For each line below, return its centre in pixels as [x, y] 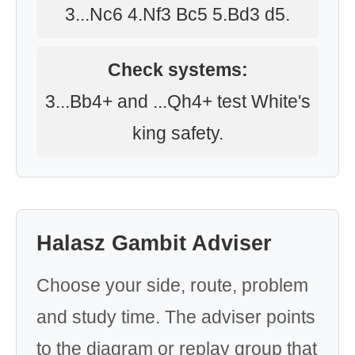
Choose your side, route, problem [172, 285]
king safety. [177, 133]
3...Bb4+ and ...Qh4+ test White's [177, 101]
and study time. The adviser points [176, 317]
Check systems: [177, 70]
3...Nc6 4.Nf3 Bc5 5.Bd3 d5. [177, 14]
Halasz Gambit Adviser [154, 243]
